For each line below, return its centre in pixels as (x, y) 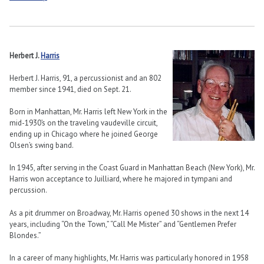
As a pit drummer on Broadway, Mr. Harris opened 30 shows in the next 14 (129, 213)
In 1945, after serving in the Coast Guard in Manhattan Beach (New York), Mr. (132, 168)
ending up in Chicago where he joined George (84, 134)
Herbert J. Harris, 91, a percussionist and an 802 (85, 78)
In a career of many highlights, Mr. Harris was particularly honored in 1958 (129, 258)
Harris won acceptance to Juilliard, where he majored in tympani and (121, 179)
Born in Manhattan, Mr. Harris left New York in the (88, 112)
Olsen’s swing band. (42, 146)
